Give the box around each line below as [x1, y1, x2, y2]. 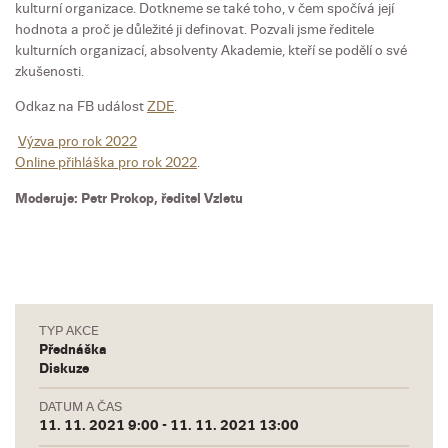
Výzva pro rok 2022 [18, 133, 137, 151]
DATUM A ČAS [39, 399, 122, 414]
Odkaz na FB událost [15, 98, 147, 116]
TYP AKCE [39, 323, 99, 338]
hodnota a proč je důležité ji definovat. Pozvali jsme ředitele [15, 20, 374, 38]
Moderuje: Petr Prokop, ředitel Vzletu [15, 189, 243, 207]
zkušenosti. [15, 62, 87, 80]
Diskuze [39, 359, 89, 377]
